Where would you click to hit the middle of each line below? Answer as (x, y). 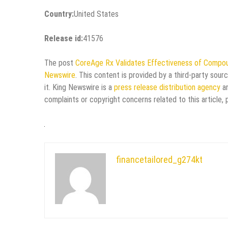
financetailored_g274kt (159, 160)
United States (96, 14)
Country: (59, 14)
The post (60, 63)
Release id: (64, 39)
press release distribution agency (167, 88)
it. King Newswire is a (79, 88)
